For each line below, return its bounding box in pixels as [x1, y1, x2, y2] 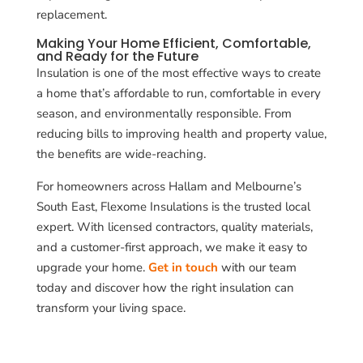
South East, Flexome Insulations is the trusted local [36, 198, 310, 215]
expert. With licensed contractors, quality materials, [36, 218, 313, 235]
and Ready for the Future [36, 46, 199, 66]
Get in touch [147, 258, 218, 275]
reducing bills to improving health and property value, [36, 125, 327, 142]
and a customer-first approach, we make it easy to [36, 238, 307, 255]
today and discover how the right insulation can [36, 279, 294, 296]
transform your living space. [36, 299, 186, 316]
